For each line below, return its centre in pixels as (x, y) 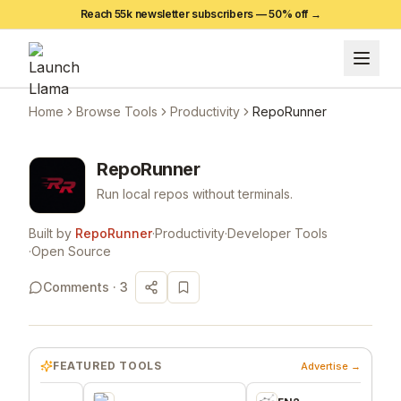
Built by (50, 233)
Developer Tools (277, 233)
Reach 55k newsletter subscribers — (175, 14)
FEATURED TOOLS (107, 365)
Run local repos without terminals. (195, 193)
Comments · (81, 286)
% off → (301, 14)
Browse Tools (117, 111)
